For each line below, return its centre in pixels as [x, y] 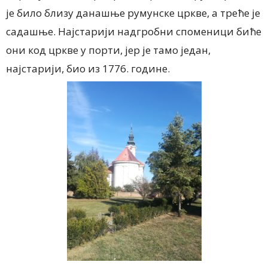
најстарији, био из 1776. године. [88, 68]
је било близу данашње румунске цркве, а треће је [133, 13]
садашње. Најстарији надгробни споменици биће [134, 31]
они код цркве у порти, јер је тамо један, [108, 50]
